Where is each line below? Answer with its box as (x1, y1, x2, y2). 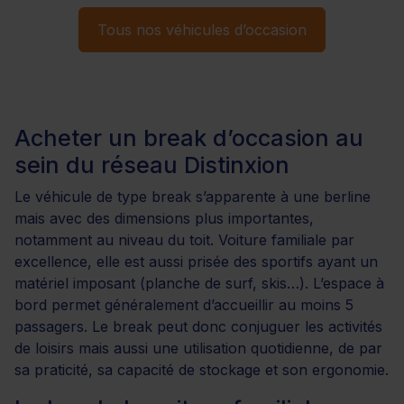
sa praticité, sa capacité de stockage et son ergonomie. (14, 360, 389, 379)
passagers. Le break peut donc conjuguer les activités (14, 317, 382, 335)
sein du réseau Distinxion (14, 151, 289, 179)
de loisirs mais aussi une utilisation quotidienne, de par (14, 338, 382, 357)
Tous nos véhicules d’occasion (97, 20, 307, 39)
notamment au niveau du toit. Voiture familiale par (14, 230, 354, 249)
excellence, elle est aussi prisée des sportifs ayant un (14, 252, 378, 271)
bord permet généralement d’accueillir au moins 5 (14, 295, 353, 314)
